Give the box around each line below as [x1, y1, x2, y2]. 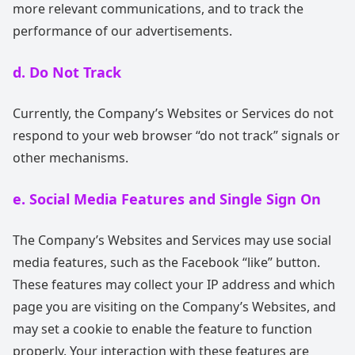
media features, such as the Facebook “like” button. [13, 254, 320, 271]
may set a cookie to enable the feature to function [13, 320, 312, 338]
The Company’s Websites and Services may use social [13, 231, 331, 249]
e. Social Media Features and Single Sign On [13, 189, 321, 208]
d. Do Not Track [13, 63, 121, 82]
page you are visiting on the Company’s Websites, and [13, 298, 336, 315]
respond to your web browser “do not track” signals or [13, 127, 340, 144]
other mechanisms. [13, 149, 128, 166]
